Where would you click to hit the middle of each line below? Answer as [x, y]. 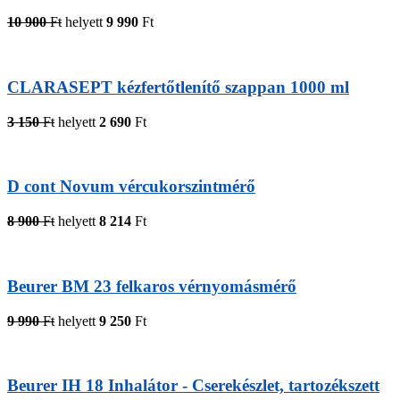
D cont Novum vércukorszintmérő [131, 187]
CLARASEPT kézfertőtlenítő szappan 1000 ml [178, 87]
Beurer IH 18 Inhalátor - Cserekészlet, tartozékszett [193, 386]
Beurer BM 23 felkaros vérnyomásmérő [152, 286]
